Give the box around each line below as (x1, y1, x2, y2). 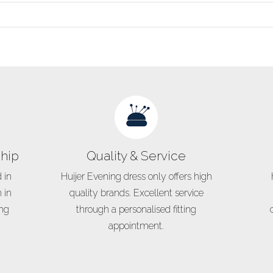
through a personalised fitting (76, 204, 197, 215)
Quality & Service (87, 148, 186, 163)
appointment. (108, 220, 165, 232)
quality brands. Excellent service (69, 187, 204, 199)
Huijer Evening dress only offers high (60, 171, 212, 182)
